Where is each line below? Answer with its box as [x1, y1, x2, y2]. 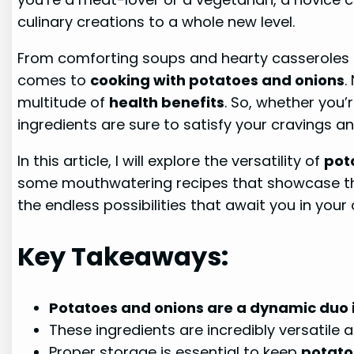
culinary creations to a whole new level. [17, 11, 296, 32]
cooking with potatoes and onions [90, 70, 345, 91]
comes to [17, 70, 91, 91]
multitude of [17, 92, 110, 113]
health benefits [109, 92, 225, 113]
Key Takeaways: [17, 239, 229, 275]
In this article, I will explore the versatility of [17, 151, 325, 171]
